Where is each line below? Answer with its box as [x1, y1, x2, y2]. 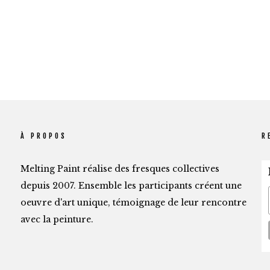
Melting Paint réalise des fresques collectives [20, 163, 219, 174]
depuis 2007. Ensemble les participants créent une [20, 180, 242, 191]
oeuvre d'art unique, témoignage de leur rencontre [20, 197, 246, 208]
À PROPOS [20, 131, 67, 140]
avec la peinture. [20, 214, 93, 225]
